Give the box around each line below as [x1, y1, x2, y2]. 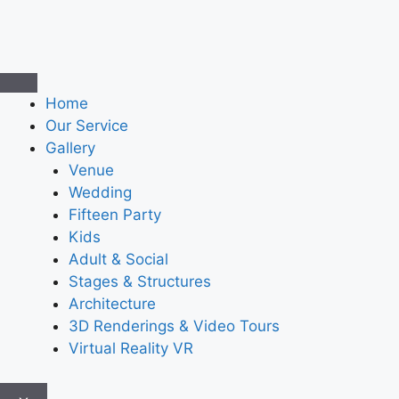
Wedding [68, 183, 132, 201]
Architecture [68, 295, 156, 313]
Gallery [45, 139, 95, 157]
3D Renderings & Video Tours [68, 317, 280, 335]
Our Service [45, 117, 128, 134]
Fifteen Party [68, 206, 161, 224]
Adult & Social [68, 250, 168, 268]
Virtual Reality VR [68, 339, 193, 357]
